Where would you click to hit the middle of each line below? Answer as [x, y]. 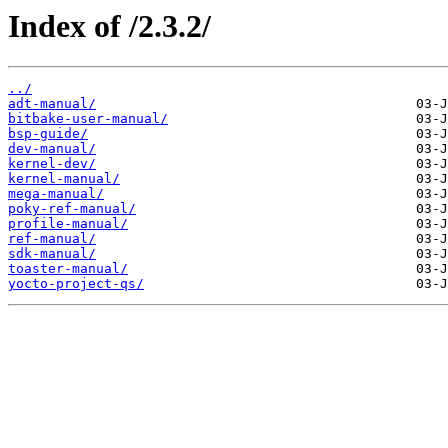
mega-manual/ [56, 194]
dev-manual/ [52, 149]
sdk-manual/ [52, 254]
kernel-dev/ [52, 164]
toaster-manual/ [68, 269]
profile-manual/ [68, 224]
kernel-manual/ [64, 179]
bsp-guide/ [48, 134]
